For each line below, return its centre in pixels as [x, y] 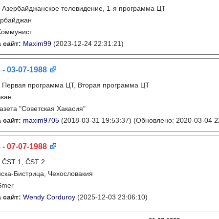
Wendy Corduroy [49, 197]
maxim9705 [41, 120]
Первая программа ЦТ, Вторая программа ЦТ [76, 85]
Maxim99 [37, 44]
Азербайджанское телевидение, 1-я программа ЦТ [84, 8]
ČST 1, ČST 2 [23, 162]
